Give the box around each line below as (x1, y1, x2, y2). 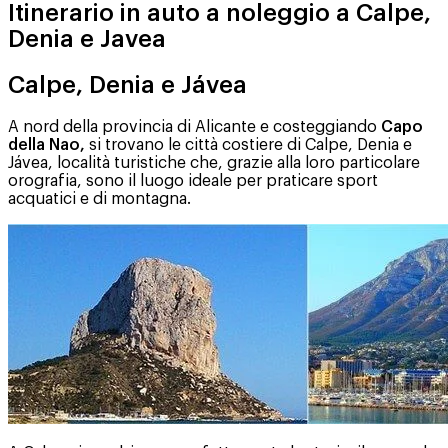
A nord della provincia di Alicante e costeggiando (8, 118, 381, 135)
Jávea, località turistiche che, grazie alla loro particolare (8, 154, 420, 171)
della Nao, (8, 136, 85, 153)
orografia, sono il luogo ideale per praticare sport (8, 172, 378, 189)
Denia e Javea (8, 26, 166, 51)
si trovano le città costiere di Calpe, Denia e (85, 136, 412, 153)
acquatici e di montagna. (8, 190, 191, 207)
